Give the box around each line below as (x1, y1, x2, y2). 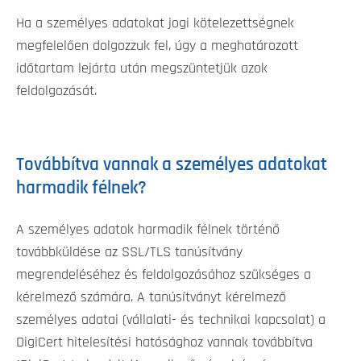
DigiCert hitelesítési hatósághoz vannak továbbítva (16, 334, 313, 350)
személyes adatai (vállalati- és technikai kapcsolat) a (16, 312, 326, 327)
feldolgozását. (16, 84, 97, 99)
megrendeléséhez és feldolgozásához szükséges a (16, 267, 311, 282)
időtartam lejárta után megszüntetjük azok (16, 61, 268, 77)
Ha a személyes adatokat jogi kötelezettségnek (16, 16, 294, 31)
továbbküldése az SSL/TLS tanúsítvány (16, 244, 243, 259)
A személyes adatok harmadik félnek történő (16, 222, 280, 237)
